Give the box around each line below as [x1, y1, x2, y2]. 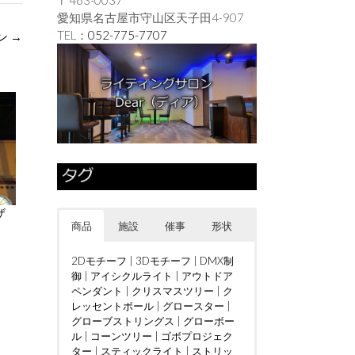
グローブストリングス [71, 314, 174, 327]
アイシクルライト [90, 269, 173, 282]
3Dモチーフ [135, 254, 191, 267]
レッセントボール [71, 299, 154, 312]
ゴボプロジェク [160, 329, 233, 342]
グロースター [162, 299, 224, 312]
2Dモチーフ [71, 254, 127, 267]
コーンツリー [90, 329, 152, 342]
